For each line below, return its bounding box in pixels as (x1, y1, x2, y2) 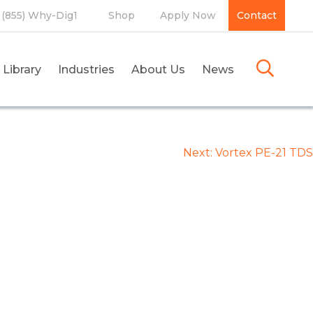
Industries (58, 62, 115, 76)
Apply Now (160, 9, 216, 22)
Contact (237, 9, 277, 22)
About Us (131, 62, 185, 76)
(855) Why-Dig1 (1, 9, 78, 22)
